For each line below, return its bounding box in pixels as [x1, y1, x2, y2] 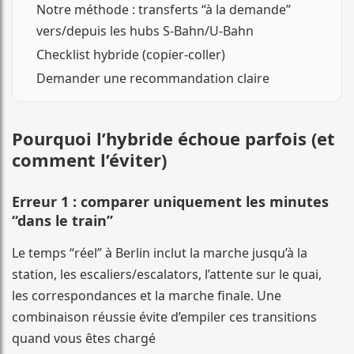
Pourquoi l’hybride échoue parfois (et [12, 126, 335, 151]
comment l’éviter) [12, 148, 167, 172]
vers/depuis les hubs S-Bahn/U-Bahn [36, 22, 254, 40]
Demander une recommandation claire [36, 70, 269, 88]
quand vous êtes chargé [12, 330, 156, 348]
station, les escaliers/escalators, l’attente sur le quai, [12, 265, 322, 284]
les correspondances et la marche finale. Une [12, 287, 281, 305]
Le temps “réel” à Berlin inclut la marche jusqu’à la [12, 244, 307, 262]
